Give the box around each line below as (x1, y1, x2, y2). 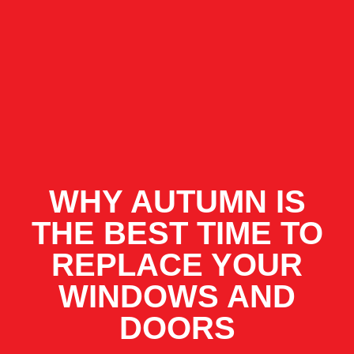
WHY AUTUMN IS (48, 184, 306, 219)
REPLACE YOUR (51, 247, 303, 282)
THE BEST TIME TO (31, 216, 323, 250)
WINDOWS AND (58, 279, 296, 314)
